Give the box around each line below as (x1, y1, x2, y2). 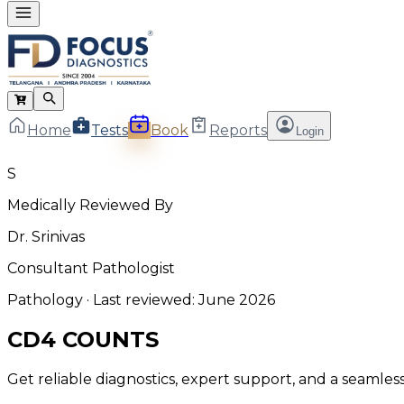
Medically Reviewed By (7, 197, 173, 215)
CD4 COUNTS (7, 326, 159, 353)
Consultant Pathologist (7, 260, 175, 278)
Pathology (7, 291, 83, 309)
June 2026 (198, 291, 275, 309)
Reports (209, 122, 267, 140)
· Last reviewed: (83, 291, 198, 309)
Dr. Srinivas (7, 228, 85, 246)
